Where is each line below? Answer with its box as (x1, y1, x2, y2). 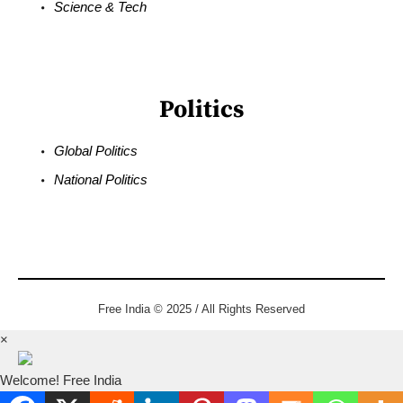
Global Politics (54, 142, 139, 158)
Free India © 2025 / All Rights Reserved (98, 301, 305, 316)
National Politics (54, 171, 148, 187)
